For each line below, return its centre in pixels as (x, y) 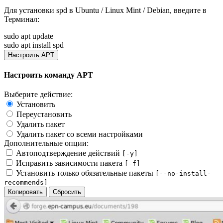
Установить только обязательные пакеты (86, 173)
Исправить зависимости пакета (70, 163)
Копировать (25, 192)
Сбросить (67, 192)
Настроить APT (31, 55)
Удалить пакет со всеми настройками (80, 134)
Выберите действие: (38, 95)
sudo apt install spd (34, 45)
